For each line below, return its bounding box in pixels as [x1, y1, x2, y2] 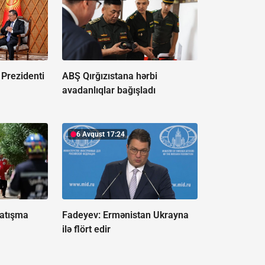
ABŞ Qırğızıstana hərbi [62, 70, 157, 82]
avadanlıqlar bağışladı [62, 85, 156, 96]
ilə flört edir [62, 224, 111, 235]
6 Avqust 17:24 [76, 130, 125, 139]
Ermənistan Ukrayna [102, 209, 189, 221]
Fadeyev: [62, 209, 103, 221]
